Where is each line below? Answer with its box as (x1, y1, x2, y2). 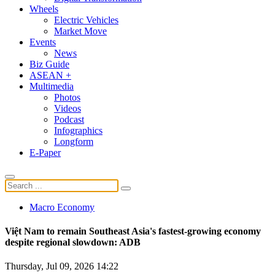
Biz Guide (29, 58, 69, 69)
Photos (54, 91, 80, 103)
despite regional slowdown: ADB (5, 237, 141, 248)
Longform (54, 136, 93, 147)
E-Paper (29, 147, 61, 158)
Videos (54, 103, 81, 114)
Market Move (54, 25, 107, 36)
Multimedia (29, 80, 74, 91)
